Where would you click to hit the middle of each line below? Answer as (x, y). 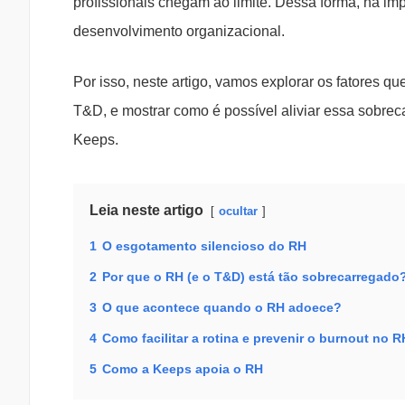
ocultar (238, 212)
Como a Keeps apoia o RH (183, 369)
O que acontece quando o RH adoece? (222, 308)
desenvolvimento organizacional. (179, 32)
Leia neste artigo (146, 211)
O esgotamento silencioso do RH (204, 246)
